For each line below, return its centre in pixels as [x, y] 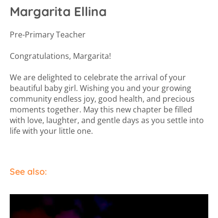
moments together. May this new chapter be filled [101, 109]
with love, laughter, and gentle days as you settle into [107, 120]
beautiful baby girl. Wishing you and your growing [100, 88]
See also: [28, 171]
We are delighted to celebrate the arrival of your [98, 77]
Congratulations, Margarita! [60, 56]
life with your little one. [51, 131]
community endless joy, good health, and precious [102, 99]
